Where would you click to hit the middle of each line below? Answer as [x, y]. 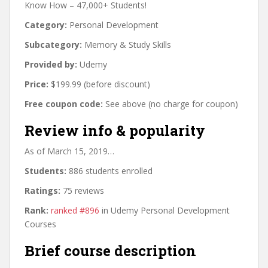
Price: [36, 84]
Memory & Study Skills [127, 45]
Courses [40, 224]
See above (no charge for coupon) [170, 104]
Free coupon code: [64, 104]
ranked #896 [75, 210]
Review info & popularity [115, 130]
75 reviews [82, 191]
